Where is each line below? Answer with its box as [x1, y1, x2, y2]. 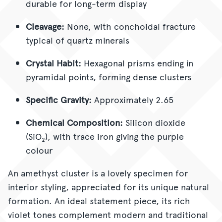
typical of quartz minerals [26, 33, 129, 46]
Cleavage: [26, 19, 64, 32]
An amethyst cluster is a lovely [8, 166, 131, 179]
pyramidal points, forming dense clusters [26, 70, 191, 83]
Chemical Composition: [26, 115, 123, 128]
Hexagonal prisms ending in [81, 56, 193, 69]
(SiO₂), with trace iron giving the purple [26, 129, 184, 142]
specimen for [133, 166, 188, 179]
